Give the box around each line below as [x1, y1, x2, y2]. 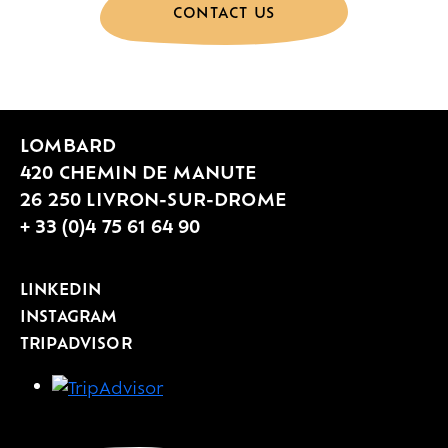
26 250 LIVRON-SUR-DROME [20, 187, 287, 210]
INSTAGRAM [20, 305, 118, 326]
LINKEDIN [20, 278, 102, 299]
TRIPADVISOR [20, 332, 132, 353]
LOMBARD [20, 133, 117, 156]
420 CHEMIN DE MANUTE [20, 160, 258, 183]
